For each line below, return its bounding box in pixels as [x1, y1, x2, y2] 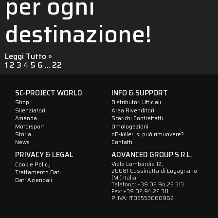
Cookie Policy [15, 160, 51, 169]
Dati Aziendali [15, 176, 52, 185]
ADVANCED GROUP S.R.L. [111, 149, 192, 160]
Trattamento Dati [15, 167, 61, 177]
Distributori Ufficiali [111, 98, 161, 107]
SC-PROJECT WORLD [15, 87, 82, 98]
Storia [15, 129, 31, 139]
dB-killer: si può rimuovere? [111, 129, 184, 139]
